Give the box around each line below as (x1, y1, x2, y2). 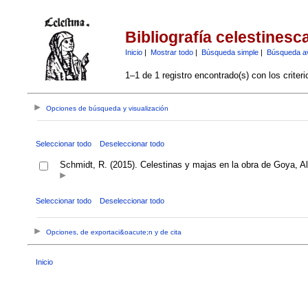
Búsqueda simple (201, 47, 258, 56)
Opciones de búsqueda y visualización (46, 104, 169, 113)
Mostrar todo (150, 47, 193, 56)
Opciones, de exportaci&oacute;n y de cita (46, 228, 182, 236)
